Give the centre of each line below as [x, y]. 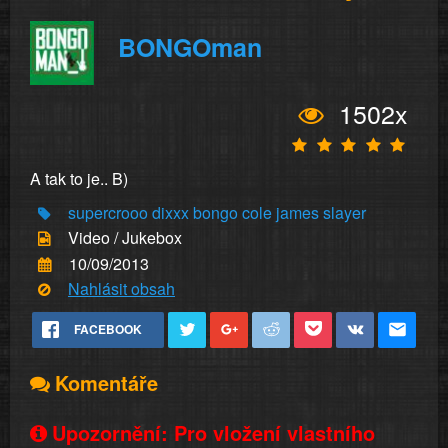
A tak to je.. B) [79, 178]
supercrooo [108, 212]
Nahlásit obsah [121, 288]
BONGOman [190, 46]
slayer [344, 212]
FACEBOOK [108, 329]
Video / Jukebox [125, 238]
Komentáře [106, 383]
